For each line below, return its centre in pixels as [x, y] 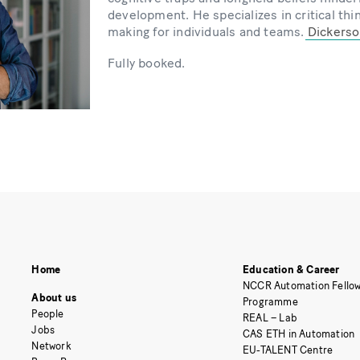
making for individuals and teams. [208, 32]
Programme [270, 302]
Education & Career [291, 270]
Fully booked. [147, 63]
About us [54, 298]
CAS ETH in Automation [299, 334]
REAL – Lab [270, 318]
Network [51, 346]
